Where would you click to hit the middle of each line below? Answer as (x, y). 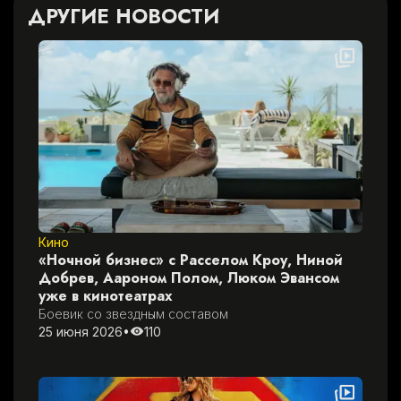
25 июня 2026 (81, 331)
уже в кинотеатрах (106, 295)
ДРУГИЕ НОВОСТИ (124, 17)
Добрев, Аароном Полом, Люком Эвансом (189, 277)
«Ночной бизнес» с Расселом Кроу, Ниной (191, 260)
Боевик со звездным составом (133, 313)
